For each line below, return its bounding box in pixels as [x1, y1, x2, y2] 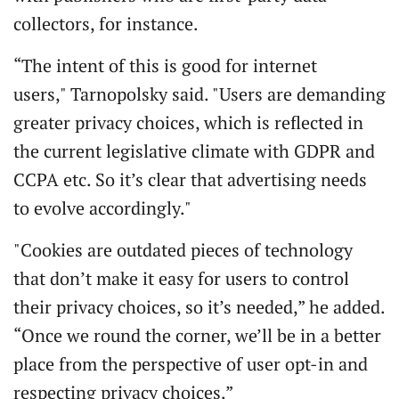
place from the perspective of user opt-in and [13, 352, 368, 376]
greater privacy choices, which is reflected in [13, 110, 363, 134]
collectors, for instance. [13, 12, 199, 36]
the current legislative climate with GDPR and [13, 139, 375, 163]
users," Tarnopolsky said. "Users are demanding [13, 82, 386, 106]
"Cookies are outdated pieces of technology [13, 238, 353, 262]
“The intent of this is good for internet [13, 53, 317, 77]
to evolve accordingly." [13, 196, 191, 220]
